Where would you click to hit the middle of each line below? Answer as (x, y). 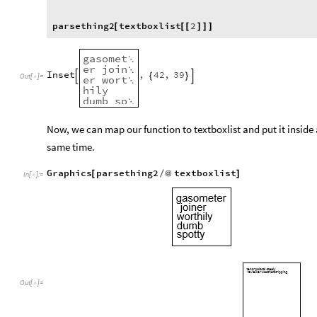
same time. (71, 146)
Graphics (69, 173)
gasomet (105, 59)
